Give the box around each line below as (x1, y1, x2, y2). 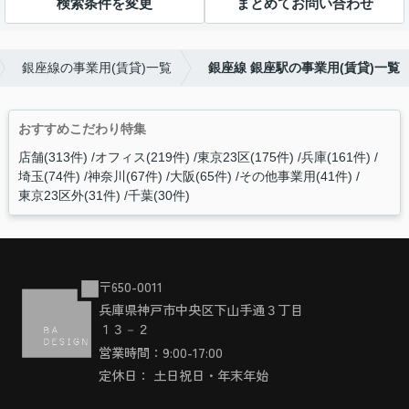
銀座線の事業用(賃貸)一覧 (22, 59, 172, 75)
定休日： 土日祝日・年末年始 (98, 365, 268, 384)
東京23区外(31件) (17, 187, 121, 203)
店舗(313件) (17, 149, 88, 164)
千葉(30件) (127, 187, 190, 203)
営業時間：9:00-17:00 (98, 341, 223, 362)
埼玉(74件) (17, 168, 80, 184)
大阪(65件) (169, 168, 232, 184)
